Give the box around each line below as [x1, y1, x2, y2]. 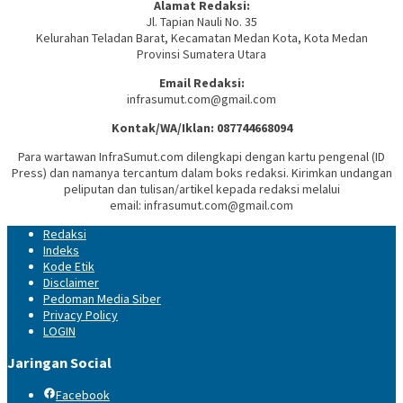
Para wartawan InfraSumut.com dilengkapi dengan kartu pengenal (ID [18, 148, 385, 166]
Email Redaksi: [158, 75, 245, 92]
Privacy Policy [43, 307, 118, 324]
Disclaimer [43, 274, 99, 291]
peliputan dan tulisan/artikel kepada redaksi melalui [63, 181, 340, 198]
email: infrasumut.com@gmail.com [110, 197, 293, 214]
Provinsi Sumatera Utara [137, 46, 266, 63]
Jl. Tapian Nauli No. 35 [146, 13, 257, 31]
